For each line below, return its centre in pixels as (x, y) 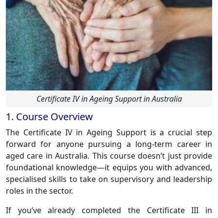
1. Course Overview (49, 117)
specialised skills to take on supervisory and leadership (109, 179)
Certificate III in (180, 210)
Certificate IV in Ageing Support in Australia (109, 99)
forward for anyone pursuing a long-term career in (109, 144)
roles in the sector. (39, 191)
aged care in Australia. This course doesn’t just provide (109, 156)
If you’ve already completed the (76, 210)
